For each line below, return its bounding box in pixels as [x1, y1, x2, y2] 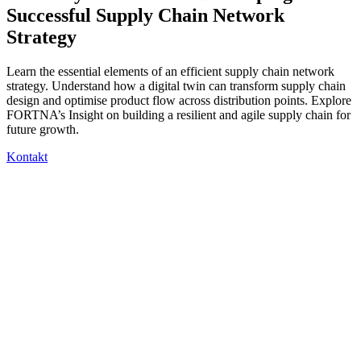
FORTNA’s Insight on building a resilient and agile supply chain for [6, 107, 351, 122]
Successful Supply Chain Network [6, 4, 284, 26]
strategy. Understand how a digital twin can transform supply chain [6, 78, 346, 93]
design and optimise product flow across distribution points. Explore [6, 93, 351, 107]
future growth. [6, 122, 79, 136]
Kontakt [6, 149, 48, 164]
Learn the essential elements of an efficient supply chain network [6, 64, 334, 78]
